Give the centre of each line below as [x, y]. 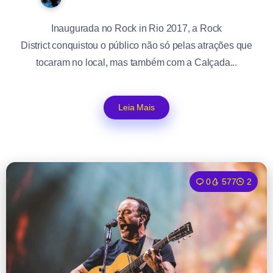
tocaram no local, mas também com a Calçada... [136, 62]
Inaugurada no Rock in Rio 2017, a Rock [136, 28]
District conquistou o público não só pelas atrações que [136, 45]
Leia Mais [136, 107]
